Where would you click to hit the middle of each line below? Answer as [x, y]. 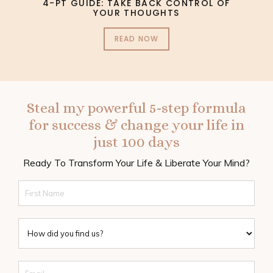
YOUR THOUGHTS [136, 13]
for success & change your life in [136, 125]
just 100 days [136, 142]
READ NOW [136, 39]
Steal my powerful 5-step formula [136, 108]
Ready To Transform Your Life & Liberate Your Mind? [136, 163]
